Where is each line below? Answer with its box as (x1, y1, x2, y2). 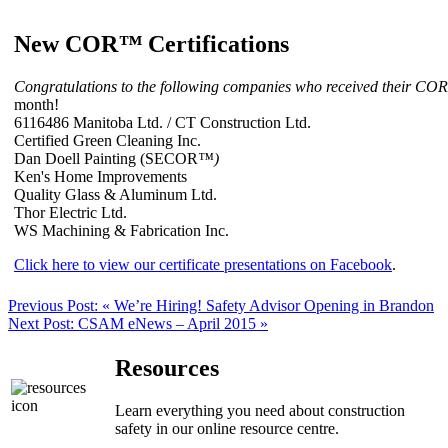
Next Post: (8, 314, 78, 332)
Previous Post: (8, 296, 102, 314)
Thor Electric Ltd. (14, 204, 127, 222)
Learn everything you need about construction (115, 402, 405, 420)
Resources (115, 355, 219, 382)
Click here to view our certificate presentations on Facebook (14, 256, 392, 274)
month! (14, 96, 59, 114)
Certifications (142, 31, 289, 58)
